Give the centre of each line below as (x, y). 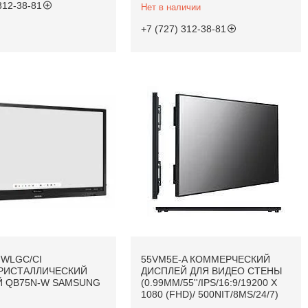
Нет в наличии (171, 8)
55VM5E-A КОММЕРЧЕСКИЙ (206, 259)
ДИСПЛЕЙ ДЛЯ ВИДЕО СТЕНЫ (212, 271)
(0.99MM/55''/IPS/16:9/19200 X (209, 282)
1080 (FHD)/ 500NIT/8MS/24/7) (210, 294)
